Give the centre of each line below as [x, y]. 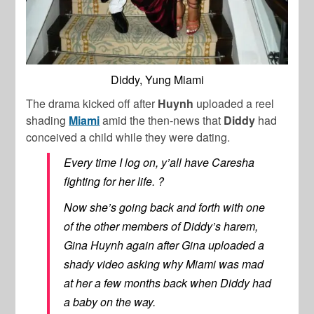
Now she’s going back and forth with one [165, 207]
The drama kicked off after [92, 104]
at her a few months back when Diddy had [168, 283]
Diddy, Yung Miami [157, 80]
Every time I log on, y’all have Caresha [159, 163]
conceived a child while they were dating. [128, 137]
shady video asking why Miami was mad [164, 264]
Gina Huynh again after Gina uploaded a [164, 245]
